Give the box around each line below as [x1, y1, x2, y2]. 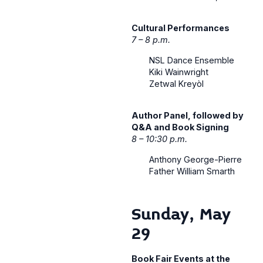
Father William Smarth [149, 166, 235, 176]
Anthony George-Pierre [149, 154, 242, 164]
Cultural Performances [131, 23, 230, 33]
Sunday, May [131, 204, 231, 225]
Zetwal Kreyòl [149, 78, 204, 89]
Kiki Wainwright [149, 66, 208, 77]
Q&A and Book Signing [131, 122, 229, 133]
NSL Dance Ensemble [149, 55, 234, 65]
